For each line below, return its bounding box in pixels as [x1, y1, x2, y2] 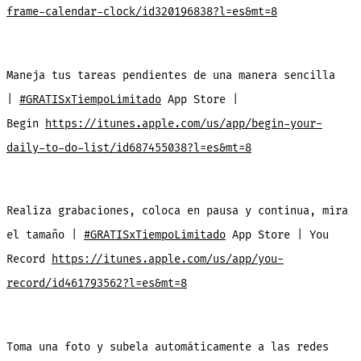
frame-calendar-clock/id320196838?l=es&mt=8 [6, 5, 277, 19]
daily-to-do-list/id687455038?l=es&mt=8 [6, 140, 251, 155]
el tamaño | [6, 228, 84, 243]
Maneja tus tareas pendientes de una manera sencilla [6, 68, 335, 82]
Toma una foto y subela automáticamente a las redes [6, 339, 329, 354]
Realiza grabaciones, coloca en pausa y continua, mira [6, 204, 348, 218]
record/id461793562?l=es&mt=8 [6, 276, 187, 291]
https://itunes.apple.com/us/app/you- [51, 252, 284, 267]
